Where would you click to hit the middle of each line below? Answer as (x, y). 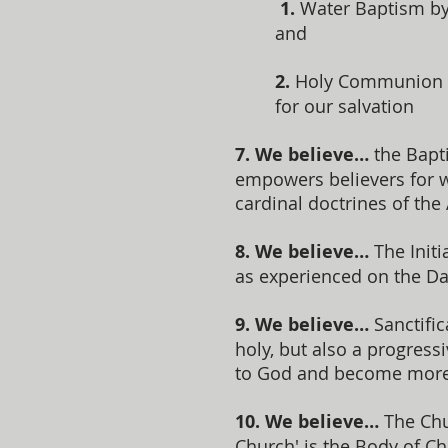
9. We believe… (302, 324)
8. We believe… (302, 251)
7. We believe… (302, 154)
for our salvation (344, 106)
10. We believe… (307, 421)
